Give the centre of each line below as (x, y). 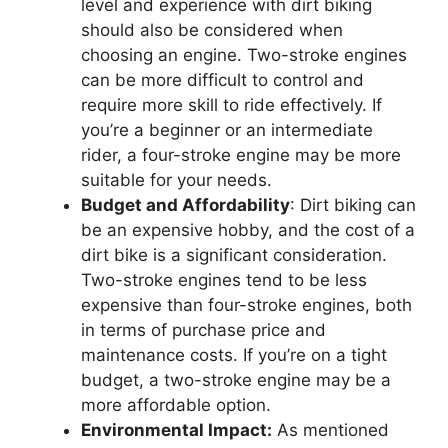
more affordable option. (176, 405)
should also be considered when (212, 30)
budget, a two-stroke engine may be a (236, 380)
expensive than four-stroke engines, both (246, 305)
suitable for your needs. (176, 180)
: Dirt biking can (353, 205)
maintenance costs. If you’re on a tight (234, 355)
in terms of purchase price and (203, 330)
